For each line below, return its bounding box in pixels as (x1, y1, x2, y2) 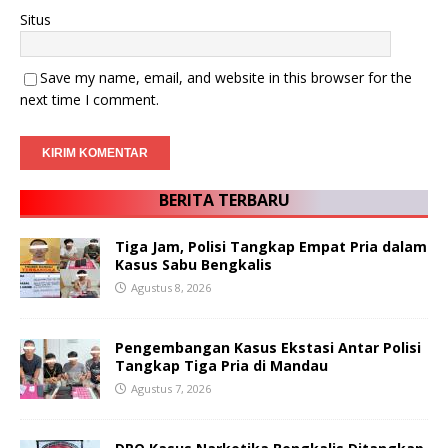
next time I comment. (20, 90, 159, 110)
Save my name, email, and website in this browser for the (40, 68, 412, 88)
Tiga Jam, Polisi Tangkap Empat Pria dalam (115, 237, 427, 257)
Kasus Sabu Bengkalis (115, 255, 272, 275)
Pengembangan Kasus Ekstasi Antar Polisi (115, 338, 421, 358)
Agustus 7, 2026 (131, 381, 211, 397)
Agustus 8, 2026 (131, 280, 211, 296)
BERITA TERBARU (158, 189, 290, 212)
